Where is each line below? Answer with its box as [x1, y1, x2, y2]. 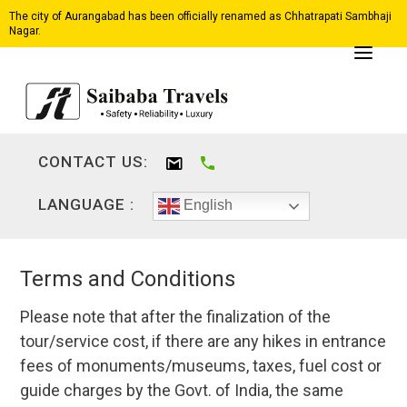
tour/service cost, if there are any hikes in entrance [20, 332, 387, 351]
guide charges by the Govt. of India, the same [20, 381, 344, 400]
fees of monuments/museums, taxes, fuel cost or [20, 356, 382, 375]
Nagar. [9, 25, 41, 37]
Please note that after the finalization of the [20, 307, 332, 326]
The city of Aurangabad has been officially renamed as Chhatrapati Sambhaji [9, 10, 392, 23]
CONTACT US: [38, 153, 149, 171]
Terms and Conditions [20, 266, 236, 292]
